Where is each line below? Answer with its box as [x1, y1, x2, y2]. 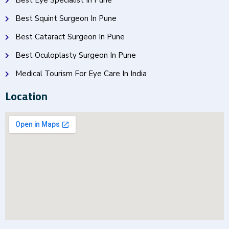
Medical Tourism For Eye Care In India [15, 68, 147, 79]
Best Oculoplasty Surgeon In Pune [15, 50, 136, 61]
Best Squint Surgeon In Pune [15, 13, 117, 24]
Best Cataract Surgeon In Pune [15, 32, 125, 42]
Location [5, 87, 48, 105]
